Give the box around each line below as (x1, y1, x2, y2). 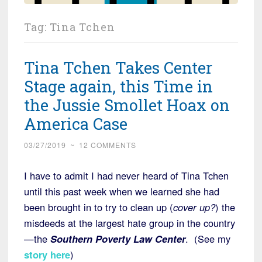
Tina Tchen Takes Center (24, 57, 212, 78)
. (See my (185, 232, 230, 246)
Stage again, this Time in (24, 76, 213, 97)
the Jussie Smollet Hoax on (24, 95, 230, 116)
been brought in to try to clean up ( (24, 200, 173, 215)
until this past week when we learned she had (24, 184, 219, 199)
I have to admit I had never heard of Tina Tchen (24, 168, 229, 183)
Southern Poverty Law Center (50, 232, 185, 246)
